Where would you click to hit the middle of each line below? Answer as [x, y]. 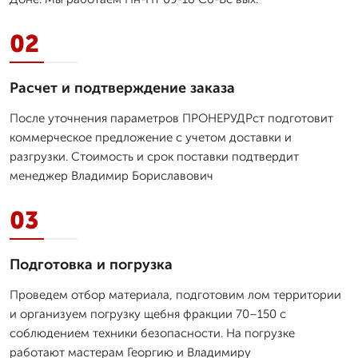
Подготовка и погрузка [91, 264]
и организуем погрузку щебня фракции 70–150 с [148, 314]
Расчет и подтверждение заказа [122, 88]
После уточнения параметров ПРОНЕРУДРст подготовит [171, 118]
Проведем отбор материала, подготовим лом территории [175, 294]
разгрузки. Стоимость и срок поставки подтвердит [154, 156]
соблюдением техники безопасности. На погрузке [152, 333]
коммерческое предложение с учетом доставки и [151, 137]
